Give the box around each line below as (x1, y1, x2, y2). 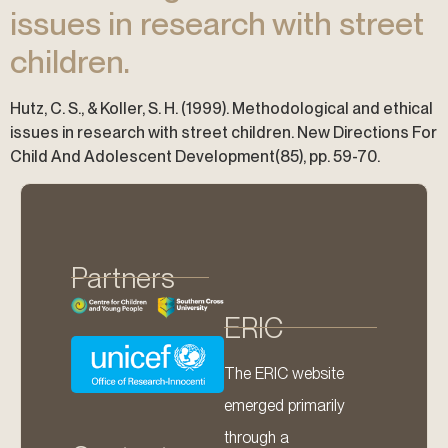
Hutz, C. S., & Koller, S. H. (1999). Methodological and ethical (10, 98, 433, 118)
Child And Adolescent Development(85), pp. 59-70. (10, 146, 380, 166)
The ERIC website (224, 364, 344, 384)
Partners (71, 261, 175, 296)
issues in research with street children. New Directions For (10, 122, 437, 142)
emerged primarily (224, 396, 345, 416)
